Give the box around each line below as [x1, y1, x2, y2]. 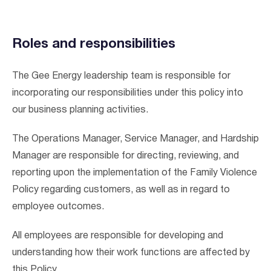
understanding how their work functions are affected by [12, 249, 250, 257]
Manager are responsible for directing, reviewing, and [12, 152, 239, 160]
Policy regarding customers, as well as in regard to [12, 186, 230, 194]
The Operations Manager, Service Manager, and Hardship [12, 135, 259, 143]
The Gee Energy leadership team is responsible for [12, 72, 230, 80]
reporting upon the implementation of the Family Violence [12, 169, 257, 177]
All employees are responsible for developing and [12, 232, 223, 240]
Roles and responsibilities [12, 38, 175, 50]
